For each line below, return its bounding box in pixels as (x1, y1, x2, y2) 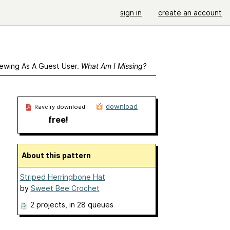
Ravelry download (32, 103, 85, 110)
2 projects (30, 200, 65, 209)
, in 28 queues (65, 200, 113, 209)
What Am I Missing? (81, 62, 146, 70)
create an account (158, 8, 222, 17)
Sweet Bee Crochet (30, 184, 100, 193)
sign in (120, 8, 142, 17)
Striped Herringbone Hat (20, 172, 105, 181)
